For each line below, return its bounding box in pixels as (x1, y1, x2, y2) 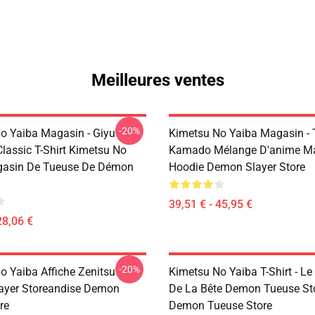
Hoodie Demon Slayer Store (169, 160, 305, 174)
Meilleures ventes (91, 70, 224, 90)
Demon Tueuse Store (169, 299, 272, 312)
